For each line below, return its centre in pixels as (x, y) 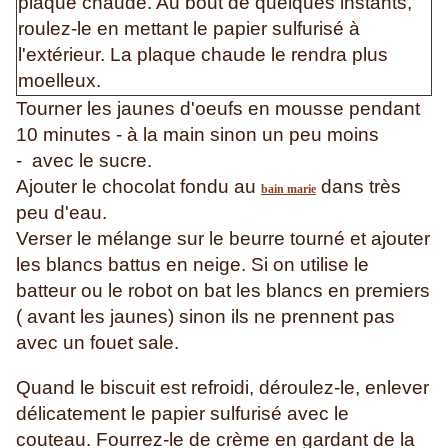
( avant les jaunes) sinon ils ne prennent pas (205, 317)
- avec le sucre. (86, 161)
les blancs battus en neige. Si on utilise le (192, 265)
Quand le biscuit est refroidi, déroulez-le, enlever (222, 388)
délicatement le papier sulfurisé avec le (182, 414)
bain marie (288, 189)
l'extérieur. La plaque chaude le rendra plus (203, 55)
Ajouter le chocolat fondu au (138, 187)
